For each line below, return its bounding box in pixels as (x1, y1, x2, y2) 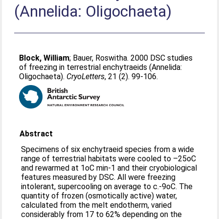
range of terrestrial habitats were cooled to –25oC (21, 154, 197, 163)
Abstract (20, 129, 53, 138)
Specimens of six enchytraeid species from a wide (21, 145, 195, 154)
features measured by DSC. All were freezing (21, 173, 176, 182)
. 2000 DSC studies (127, 53, 193, 63)
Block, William (19, 53, 70, 63)
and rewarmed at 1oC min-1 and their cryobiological (21, 163, 197, 173)
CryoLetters (66, 72, 105, 81)
